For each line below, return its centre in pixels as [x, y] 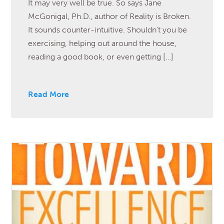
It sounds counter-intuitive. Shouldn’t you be [108, 29]
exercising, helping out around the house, [102, 43]
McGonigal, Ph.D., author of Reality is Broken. [112, 16]
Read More [49, 94]
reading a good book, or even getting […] [101, 56]
